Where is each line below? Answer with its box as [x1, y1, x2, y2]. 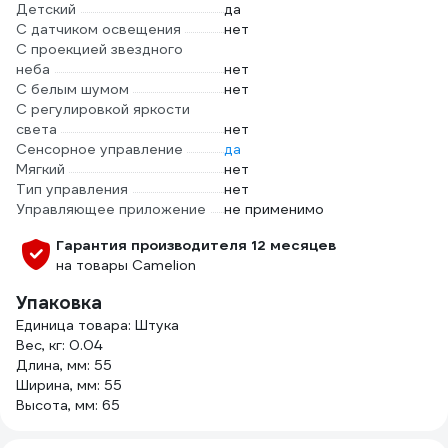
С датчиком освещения [16, 20, 181, 38]
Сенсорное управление [16, 140, 183, 158]
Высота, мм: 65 [16, 396, 120, 414]
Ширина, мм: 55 [16, 376, 122, 394]
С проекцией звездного [16, 40, 183, 58]
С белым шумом [16, 80, 129, 98]
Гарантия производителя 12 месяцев [56, 236, 336, 254]
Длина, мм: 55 [16, 356, 112, 374]
